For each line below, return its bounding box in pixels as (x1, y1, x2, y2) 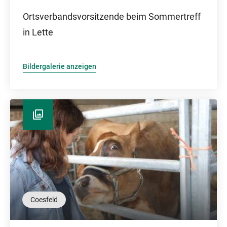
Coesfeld (30, 196, 58, 204)
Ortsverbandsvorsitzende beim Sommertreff (23, 11, 201, 22)
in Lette (23, 27, 53, 37)
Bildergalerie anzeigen (23, 62, 96, 70)
